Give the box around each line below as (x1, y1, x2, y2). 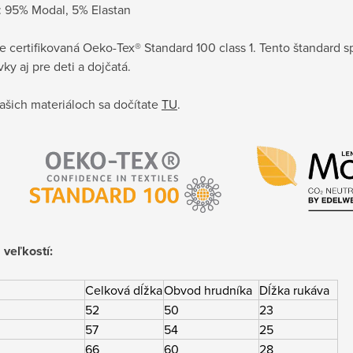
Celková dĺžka (85, 281, 162, 299)
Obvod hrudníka (164, 281, 252, 299)
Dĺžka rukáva (259, 281, 329, 299)
